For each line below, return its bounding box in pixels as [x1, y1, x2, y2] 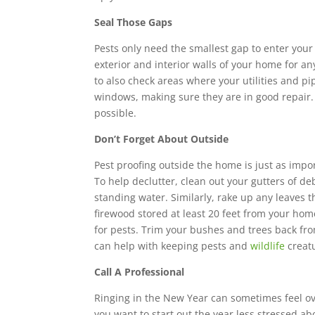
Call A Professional [94, 264, 185, 278]
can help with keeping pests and [94, 238, 251, 252]
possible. [94, 105, 137, 120]
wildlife [250, 238, 285, 252]
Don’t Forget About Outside [94, 131, 229, 146]
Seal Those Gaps [94, 15, 173, 29]
